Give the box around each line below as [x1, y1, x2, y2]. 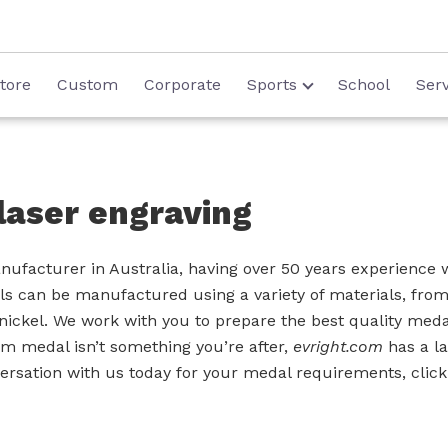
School [337, 75, 390, 94]
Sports [246, 75, 297, 94]
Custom [56, 75, 118, 94]
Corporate [143, 75, 221, 94]
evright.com [293, 337, 383, 356]
